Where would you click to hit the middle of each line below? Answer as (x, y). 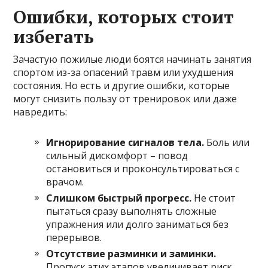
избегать (54, 36)
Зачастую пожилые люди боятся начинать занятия (133, 59)
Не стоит (214, 198)
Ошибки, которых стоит (124, 16)
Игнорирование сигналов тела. (125, 142)
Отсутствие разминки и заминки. (131, 253)
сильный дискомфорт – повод (117, 155)
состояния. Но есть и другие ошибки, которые (122, 85)
